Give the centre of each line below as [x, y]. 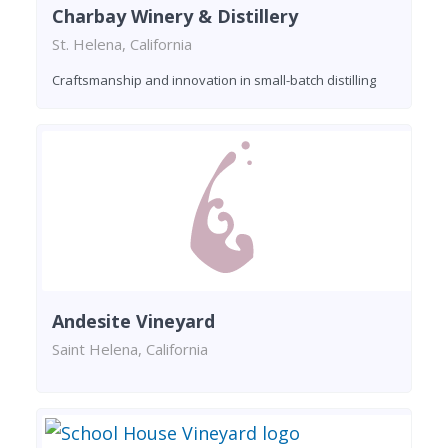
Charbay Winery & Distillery [175, 16]
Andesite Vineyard [133, 321]
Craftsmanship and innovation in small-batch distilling [214, 80]
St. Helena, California [122, 44]
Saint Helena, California [130, 349]
